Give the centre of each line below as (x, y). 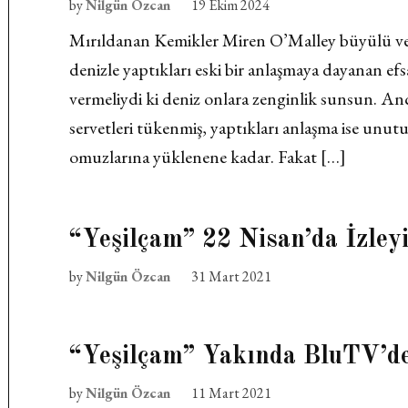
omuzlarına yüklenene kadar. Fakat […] (208, 157)
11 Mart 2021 (232, 393)
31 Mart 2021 (232, 276)
